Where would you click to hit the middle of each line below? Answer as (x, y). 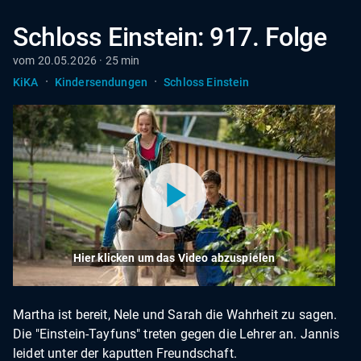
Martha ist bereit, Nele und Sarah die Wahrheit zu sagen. (175, 314)
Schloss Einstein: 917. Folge (170, 37)
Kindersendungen (101, 82)
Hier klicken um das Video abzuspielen (174, 257)
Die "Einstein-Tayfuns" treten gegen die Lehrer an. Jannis (176, 334)
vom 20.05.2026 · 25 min (77, 60)
